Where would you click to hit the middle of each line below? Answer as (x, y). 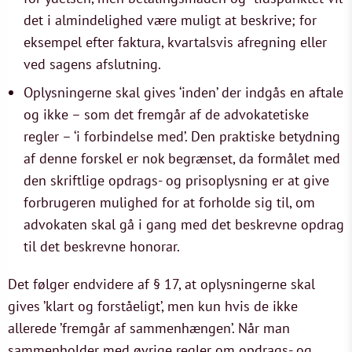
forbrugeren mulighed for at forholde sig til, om (169, 202)
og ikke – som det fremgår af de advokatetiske (166, 114)
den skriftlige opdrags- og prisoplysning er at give (176, 180)
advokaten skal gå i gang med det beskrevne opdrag (184, 224)
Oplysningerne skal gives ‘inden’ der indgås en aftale (183, 92)
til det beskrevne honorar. (102, 246)
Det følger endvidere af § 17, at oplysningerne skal (161, 284)
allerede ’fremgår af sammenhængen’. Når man (149, 328)
